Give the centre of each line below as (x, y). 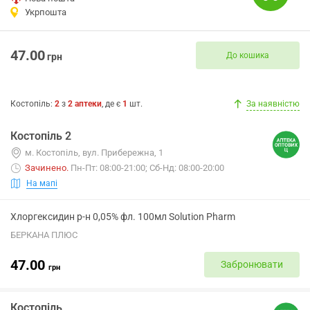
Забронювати (252, 264)
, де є (112, 104)
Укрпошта (46, 12)
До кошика (248, 55)
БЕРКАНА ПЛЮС (44, 235)
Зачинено (46, 168)
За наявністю (273, 104)
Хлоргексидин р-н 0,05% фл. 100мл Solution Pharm (123, 217)
